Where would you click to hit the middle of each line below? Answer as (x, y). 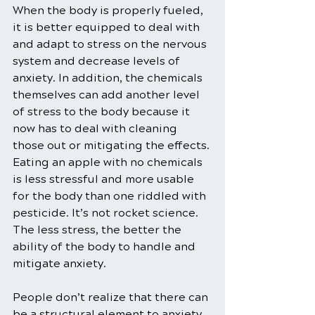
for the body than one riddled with (111, 196)
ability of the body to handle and (105, 247)
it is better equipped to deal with (108, 27)
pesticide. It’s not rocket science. (107, 213)
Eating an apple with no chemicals (109, 162)
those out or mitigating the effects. (112, 146)
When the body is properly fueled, (109, 11)
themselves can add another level (108, 95)
